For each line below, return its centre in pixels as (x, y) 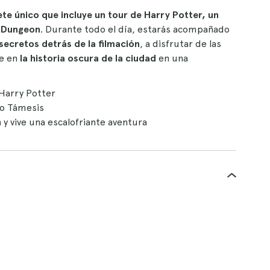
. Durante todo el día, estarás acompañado (135, 29)
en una (173, 58)
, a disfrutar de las (181, 44)
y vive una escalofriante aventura (75, 122)
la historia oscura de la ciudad (88, 58)
